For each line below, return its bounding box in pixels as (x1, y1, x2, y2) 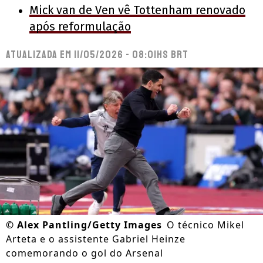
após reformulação (29, 19, 131, 33)
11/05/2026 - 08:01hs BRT (74, 48, 188, 61)
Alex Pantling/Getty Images (17, 218, 162, 232)
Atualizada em (6, 48, 74, 61)
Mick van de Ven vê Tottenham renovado (29, 3, 245, 17)
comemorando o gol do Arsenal (6, 247, 163, 260)
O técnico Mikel (167, 218, 244, 232)
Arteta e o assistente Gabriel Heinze (6, 232, 186, 246)
